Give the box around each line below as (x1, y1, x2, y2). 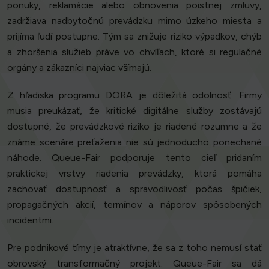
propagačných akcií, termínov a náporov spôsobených (7, 199, 262, 211)
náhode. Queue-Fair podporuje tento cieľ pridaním (7, 152, 262, 164)
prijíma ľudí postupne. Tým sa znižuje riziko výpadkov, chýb (7, 31, 262, 43)
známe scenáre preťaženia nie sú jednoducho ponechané (7, 136, 262, 148)
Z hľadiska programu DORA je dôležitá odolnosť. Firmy (7, 89, 262, 101)
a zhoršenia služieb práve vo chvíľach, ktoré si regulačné (7, 46, 262, 58)
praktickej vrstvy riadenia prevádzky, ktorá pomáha (7, 168, 262, 180)
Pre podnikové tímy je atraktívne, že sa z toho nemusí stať (7, 242, 262, 254)
